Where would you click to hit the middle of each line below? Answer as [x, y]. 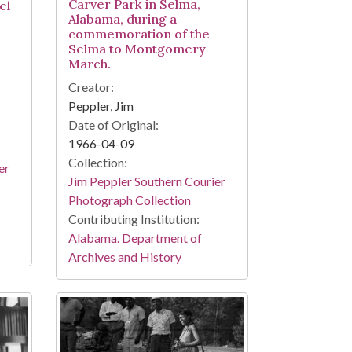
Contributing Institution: [134, 218]
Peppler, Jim [101, 105]
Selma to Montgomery [137, 48]
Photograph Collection [129, 200]
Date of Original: [113, 124]
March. [89, 63]
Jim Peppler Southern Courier [147, 181]
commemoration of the [139, 33]
